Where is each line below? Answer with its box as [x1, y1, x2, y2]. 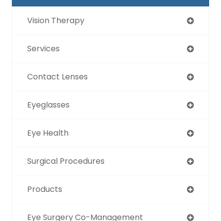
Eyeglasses [27, 99, 70, 111]
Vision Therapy [27, 15, 84, 27]
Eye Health [27, 127, 69, 139]
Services [27, 43, 60, 55]
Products [27, 184, 62, 195]
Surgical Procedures [27, 155, 105, 167]
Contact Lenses [27, 71, 88, 83]
